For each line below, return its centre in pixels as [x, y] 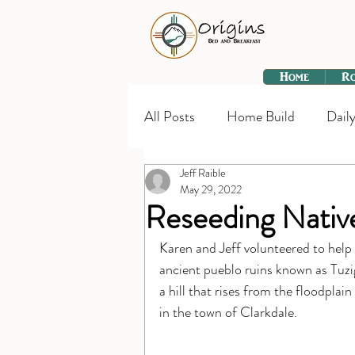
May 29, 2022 [211, 189]
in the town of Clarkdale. [228, 312]
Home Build [261, 116]
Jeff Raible [203, 173]
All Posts [170, 116]
